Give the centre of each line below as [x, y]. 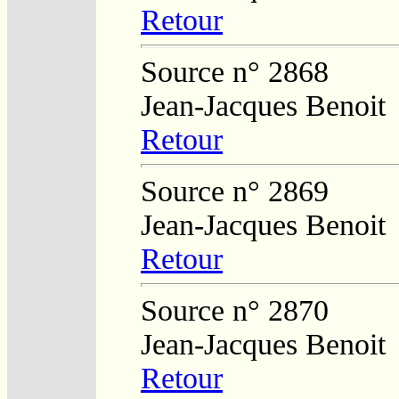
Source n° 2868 [235, 71]
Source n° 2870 [235, 310]
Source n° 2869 [235, 191]
